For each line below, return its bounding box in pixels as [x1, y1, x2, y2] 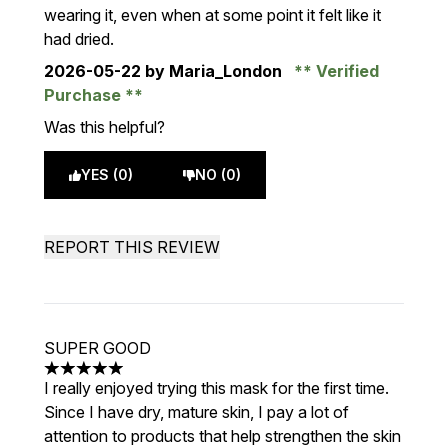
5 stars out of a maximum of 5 [43, 368, 258, 389]
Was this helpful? [44, 117, 165, 137]
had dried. [44, 29, 114, 49]
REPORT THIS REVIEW [44, 237, 220, 257]
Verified [312, 61, 379, 81]
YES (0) [81, 166, 133, 183]
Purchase [44, 85, 125, 105]
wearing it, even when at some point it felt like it [44, 5, 381, 25]
